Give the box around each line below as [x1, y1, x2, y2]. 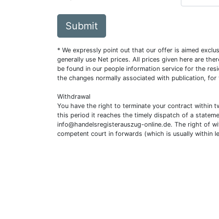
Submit [66, 20, 98, 32]
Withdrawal [57, 93, 90, 100]
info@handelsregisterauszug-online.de [57, 121, 171, 128]
